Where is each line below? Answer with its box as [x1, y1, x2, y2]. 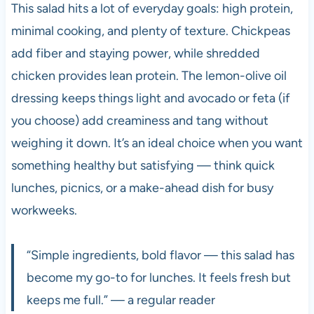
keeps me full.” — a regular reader [26, 292, 215, 308]
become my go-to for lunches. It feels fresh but [26, 270, 291, 286]
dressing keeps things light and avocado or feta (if [11, 90, 290, 107]
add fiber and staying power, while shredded [11, 46, 260, 62]
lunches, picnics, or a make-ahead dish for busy [11, 180, 273, 196]
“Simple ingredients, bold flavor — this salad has [26, 247, 294, 264]
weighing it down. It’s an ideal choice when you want [11, 135, 303, 151]
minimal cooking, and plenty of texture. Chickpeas [11, 23, 290, 39]
